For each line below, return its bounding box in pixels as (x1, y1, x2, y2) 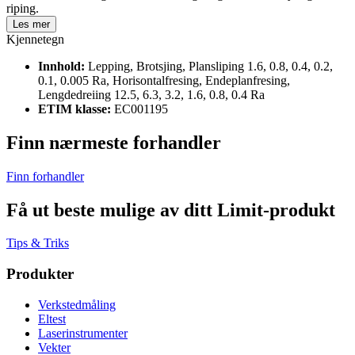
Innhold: (38, 59, 88, 73)
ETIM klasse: (38, 101, 114, 116)
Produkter (6, 265, 74, 283)
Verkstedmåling (38, 297, 116, 311)
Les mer (13, 17, 50, 30)
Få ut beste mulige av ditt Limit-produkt (6, 199, 335, 220)
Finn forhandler (6, 169, 84, 183)
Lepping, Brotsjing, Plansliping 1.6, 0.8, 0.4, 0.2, (88, 59, 333, 73)
